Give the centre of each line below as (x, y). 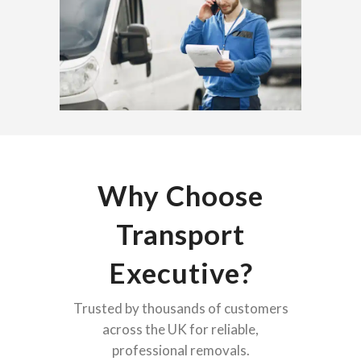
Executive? (180, 273)
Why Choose (180, 195)
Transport (180, 234)
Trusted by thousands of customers (180, 309)
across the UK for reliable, (180, 330)
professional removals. (180, 351)
